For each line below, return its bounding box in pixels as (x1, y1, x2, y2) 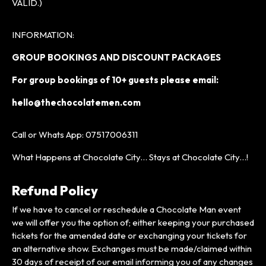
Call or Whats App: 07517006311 (12, 128, 138, 140)
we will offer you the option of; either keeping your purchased (12, 216, 254, 228)
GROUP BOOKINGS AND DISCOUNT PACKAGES (12, 51, 221, 63)
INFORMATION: (12, 28, 74, 40)
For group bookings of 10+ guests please (12, 74, 192, 85)
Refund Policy (12, 182, 98, 199)
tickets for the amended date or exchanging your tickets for (12, 229, 247, 241)
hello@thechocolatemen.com (12, 96, 141, 108)
